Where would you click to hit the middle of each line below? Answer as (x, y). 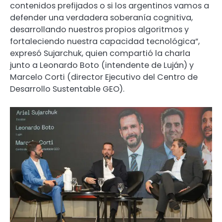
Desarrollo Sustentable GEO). (67, 89)
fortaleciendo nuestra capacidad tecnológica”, (105, 41)
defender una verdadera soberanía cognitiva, (101, 17)
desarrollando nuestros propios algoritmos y (99, 29)
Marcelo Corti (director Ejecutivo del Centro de (104, 77)
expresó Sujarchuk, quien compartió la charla (100, 53)
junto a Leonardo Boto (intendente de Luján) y (102, 65)
